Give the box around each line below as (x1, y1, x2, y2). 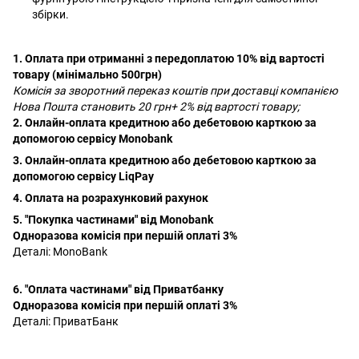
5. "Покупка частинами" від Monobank (13, 213, 213, 227)
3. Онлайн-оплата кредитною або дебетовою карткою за (13, 154, 317, 167)
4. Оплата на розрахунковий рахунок (13, 192, 208, 205)
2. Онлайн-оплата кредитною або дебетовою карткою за (13, 116, 317, 130)
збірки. (32, 7, 69, 21)
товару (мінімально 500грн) (13, 68, 162, 82)
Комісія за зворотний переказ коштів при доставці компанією (13, 84, 337, 98)
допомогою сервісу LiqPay (13, 170, 154, 184)
